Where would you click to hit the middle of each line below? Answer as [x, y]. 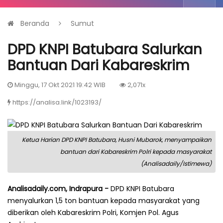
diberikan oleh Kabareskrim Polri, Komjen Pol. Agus [93, 212]
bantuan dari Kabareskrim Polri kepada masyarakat [136, 151]
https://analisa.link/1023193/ [57, 102]
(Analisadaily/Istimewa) [176, 163]
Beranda [35, 23]
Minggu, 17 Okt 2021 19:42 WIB [59, 85]
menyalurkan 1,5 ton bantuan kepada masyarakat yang [104, 200]
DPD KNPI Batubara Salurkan [105, 49]
